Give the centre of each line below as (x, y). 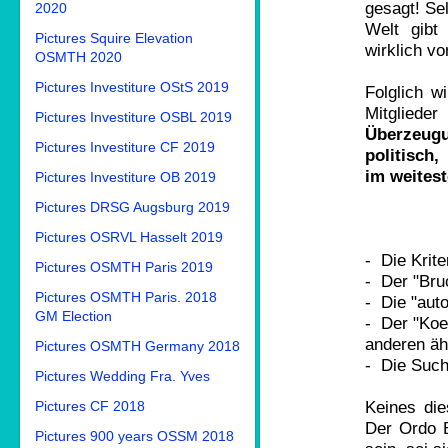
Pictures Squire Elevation (114, 38)
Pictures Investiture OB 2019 (125, 177)
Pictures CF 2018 (90, 406)
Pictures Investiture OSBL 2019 (133, 117)
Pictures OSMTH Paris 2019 (124, 267)
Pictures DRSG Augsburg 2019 (132, 207)
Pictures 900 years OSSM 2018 (134, 436)
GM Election (73, 316)
